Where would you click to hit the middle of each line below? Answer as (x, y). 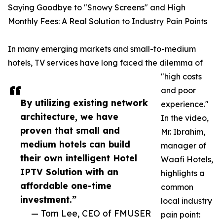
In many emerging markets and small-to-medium (102, 49)
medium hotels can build (75, 144)
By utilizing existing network (84, 103)
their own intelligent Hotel (79, 158)
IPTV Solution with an (69, 172)
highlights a (183, 173)
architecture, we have (69, 117)
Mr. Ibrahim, (183, 132)
